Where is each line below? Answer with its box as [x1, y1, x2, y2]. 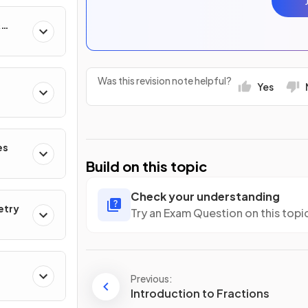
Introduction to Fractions [131, 286, 269, 301]
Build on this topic [86, 157, 207, 175]
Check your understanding [131, 188, 280, 203]
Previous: [131, 272, 173, 285]
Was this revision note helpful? [98, 74, 232, 87]
